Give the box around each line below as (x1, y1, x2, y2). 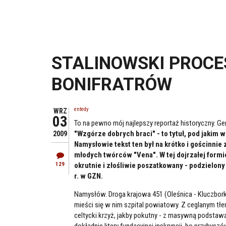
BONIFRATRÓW (51, 74, 172, 95)
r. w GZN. (74, 171, 103, 181)
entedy (74, 105, 89, 112)
